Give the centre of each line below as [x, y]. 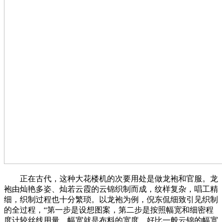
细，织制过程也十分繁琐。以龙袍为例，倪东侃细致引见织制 [111, 200]
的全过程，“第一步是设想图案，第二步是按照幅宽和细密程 [109, 210]
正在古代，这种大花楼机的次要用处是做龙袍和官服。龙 [111, 179]
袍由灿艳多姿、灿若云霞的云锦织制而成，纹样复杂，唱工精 [111, 189]
